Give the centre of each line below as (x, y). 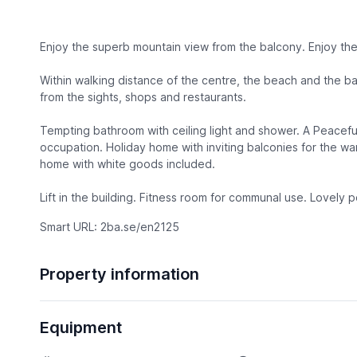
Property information (119, 275)
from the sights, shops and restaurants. (143, 97)
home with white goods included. (127, 164)
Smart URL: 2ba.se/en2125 (109, 227)
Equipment (80, 328)
